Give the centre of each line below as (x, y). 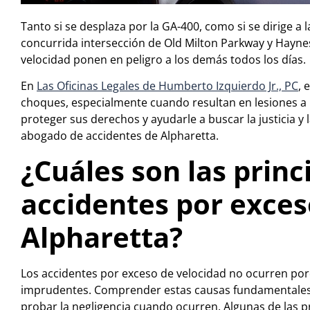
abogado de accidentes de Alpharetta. (120, 136)
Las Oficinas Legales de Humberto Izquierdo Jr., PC (167, 86)
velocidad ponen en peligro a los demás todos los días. (163, 60)
